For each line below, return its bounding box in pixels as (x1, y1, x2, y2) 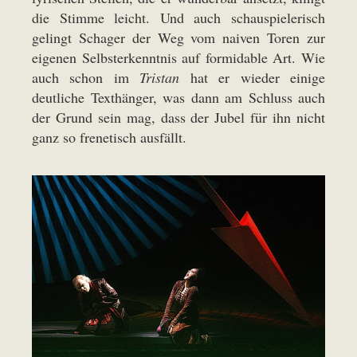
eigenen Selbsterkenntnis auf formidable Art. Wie (32, 47, 325, 67)
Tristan (139, 67, 180, 87)
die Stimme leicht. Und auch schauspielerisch (32, 7, 325, 27)
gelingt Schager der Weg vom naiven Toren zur (32, 27, 325, 47)
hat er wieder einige (179, 67, 326, 87)
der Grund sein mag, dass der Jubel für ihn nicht (32, 107, 325, 127)
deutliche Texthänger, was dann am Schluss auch (32, 87, 325, 107)
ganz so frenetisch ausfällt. (32, 127, 186, 147)
